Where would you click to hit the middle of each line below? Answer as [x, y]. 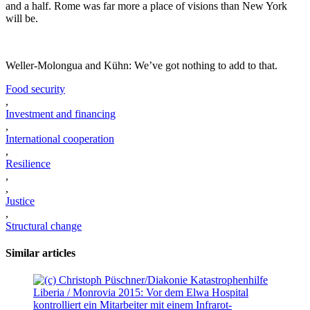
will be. [22, 18]
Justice [20, 201]
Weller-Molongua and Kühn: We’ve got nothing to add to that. [142, 65]
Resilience [28, 163]
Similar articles [40, 253]
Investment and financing [61, 113]
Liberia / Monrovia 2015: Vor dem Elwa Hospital [141, 293]
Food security [35, 89]
